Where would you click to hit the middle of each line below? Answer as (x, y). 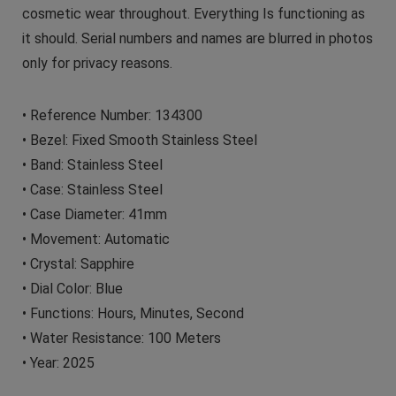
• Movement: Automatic (95, 239)
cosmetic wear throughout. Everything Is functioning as (193, 13)
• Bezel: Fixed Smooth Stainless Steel (139, 140)
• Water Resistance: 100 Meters (121, 338)
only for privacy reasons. (97, 63)
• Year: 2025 (58, 362)
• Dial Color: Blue (72, 288)
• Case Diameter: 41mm (94, 214)
